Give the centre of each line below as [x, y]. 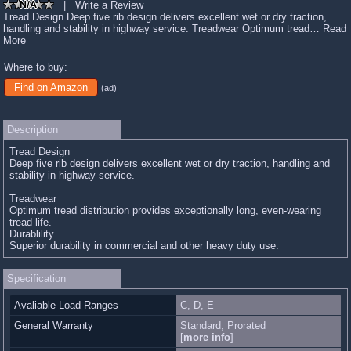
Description [33, 129]
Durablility [32, 233]
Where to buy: [36, 67]
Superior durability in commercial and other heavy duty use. [144, 245]
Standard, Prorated [223, 325]
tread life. [31, 222]
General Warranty [54, 325]
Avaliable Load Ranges [66, 305]
